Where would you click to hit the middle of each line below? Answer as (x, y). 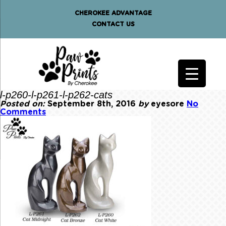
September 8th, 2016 (92, 104)
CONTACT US (113, 24)
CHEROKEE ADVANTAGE (113, 13)
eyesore (167, 104)
